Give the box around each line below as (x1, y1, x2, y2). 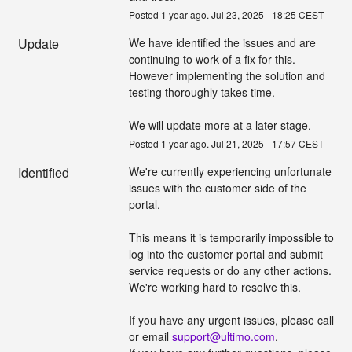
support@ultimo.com (171, 328, 275, 344)
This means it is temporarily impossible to (128, 229, 334, 245)
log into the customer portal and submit (128, 245, 323, 262)
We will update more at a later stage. (128, 116, 311, 133)
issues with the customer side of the (128, 179, 306, 196)
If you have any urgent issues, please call (128, 311, 334, 328)
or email (128, 328, 172, 344)
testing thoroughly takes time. (128, 83, 275, 100)
